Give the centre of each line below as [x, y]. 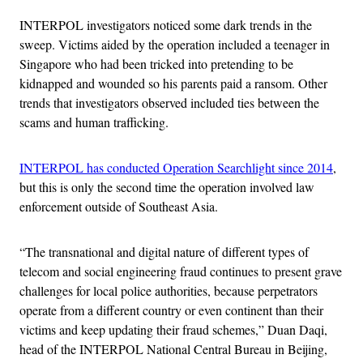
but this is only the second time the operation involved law [167, 187]
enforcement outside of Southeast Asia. [119, 207]
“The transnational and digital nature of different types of [164, 252]
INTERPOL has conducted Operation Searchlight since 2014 [176, 168]
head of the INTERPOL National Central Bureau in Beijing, [173, 349]
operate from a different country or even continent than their [171, 310]
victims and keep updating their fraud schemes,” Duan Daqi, [173, 330]
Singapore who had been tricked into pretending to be [156, 64]
